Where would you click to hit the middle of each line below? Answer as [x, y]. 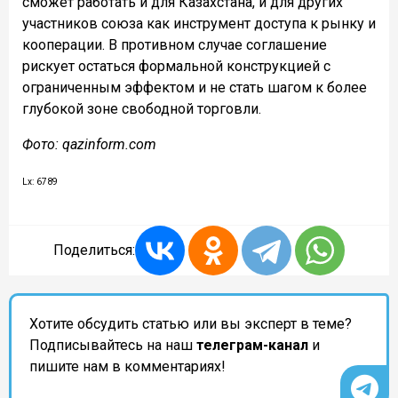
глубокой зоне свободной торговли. [142, 108]
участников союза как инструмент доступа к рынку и [199, 23]
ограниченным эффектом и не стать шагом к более [195, 87]
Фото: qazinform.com [89, 144]
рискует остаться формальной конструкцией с [176, 66]
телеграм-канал [252, 345]
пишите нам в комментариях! [127, 366]
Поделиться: [94, 250]
